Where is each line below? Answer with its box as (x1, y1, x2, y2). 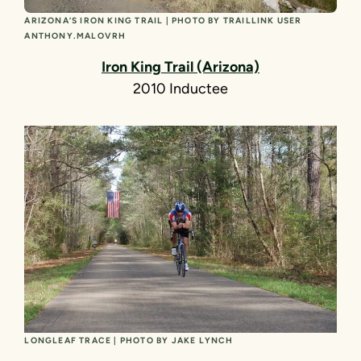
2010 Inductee (132, 79, 228, 98)
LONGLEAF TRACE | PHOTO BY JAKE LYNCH (24, 334, 234, 346)
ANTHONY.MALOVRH (24, 30, 127, 41)
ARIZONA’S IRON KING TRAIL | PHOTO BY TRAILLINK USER (24, 15, 302, 26)
